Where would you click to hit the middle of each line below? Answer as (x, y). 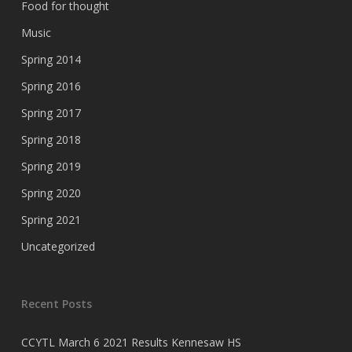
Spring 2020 (51, 193)
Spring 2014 (51, 59)
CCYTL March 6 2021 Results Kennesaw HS (131, 342)
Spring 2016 (51, 86)
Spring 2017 (51, 113)
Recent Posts (56, 304)
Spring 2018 (51, 139)
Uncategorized (58, 246)
